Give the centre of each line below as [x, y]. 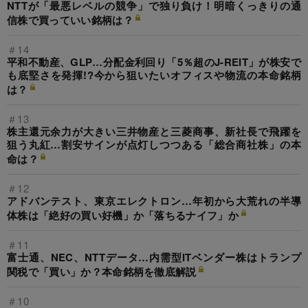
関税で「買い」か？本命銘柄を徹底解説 [102, 272]
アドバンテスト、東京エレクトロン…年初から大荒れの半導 [154, 201]
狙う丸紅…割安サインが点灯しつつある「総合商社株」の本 [154, 145]
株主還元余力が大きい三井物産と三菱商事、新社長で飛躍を [154, 132]
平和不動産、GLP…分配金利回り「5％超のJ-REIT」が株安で [154, 62]
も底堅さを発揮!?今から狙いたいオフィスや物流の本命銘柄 [154, 75]
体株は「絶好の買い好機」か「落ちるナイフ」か [123, 216]
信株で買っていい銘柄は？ [70, 20]
